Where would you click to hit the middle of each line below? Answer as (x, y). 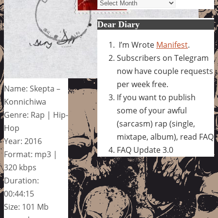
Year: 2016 (23, 141)
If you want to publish (156, 97)
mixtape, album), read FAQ (165, 137)
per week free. (143, 84)
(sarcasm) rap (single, (156, 124)
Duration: (21, 180)
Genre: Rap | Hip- (36, 115)
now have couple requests (165, 71)
